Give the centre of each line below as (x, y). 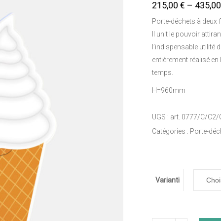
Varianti (167, 180)
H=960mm (169, 90)
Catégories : (171, 131)
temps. (163, 73)
